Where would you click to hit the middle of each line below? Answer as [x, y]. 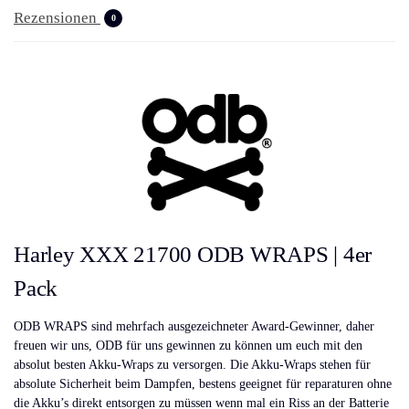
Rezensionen [57, 18]
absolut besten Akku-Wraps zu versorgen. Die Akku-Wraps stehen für [192, 365]
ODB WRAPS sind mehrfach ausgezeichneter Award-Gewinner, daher [194, 327]
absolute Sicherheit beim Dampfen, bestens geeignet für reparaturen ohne [203, 384]
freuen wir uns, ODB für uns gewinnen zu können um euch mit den [188, 346]
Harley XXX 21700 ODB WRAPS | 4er [193, 254]
